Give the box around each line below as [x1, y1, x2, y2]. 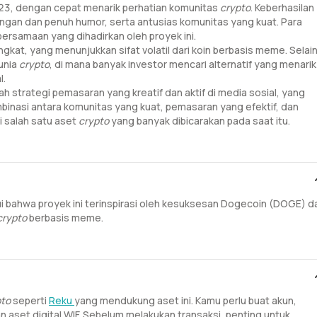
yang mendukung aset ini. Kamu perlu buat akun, [74, 294, 296, 307]
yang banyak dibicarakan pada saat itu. [111, 114, 290, 127]
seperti [13, 294, 49, 307]
